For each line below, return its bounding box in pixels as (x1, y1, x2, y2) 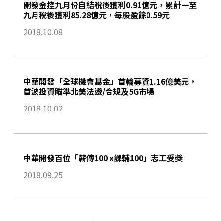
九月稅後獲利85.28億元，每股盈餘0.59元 (23, 9, 170, 21)
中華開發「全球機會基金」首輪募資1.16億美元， (23, 75, 197, 88)
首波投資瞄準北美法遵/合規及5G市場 (23, 85, 154, 98)
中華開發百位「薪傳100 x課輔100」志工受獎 (23, 152, 183, 164)
